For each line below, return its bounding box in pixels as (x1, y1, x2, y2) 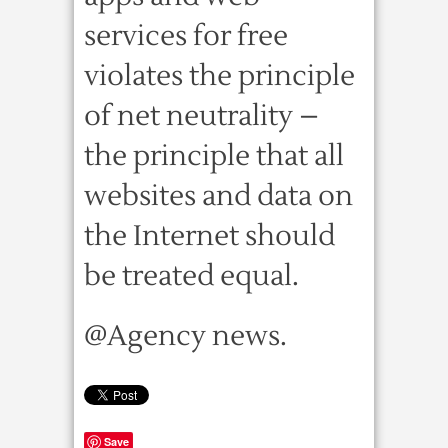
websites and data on (84, 178, 353, 214)
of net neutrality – (84, 98, 319, 134)
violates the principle (84, 58, 355, 94)
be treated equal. (84, 258, 299, 294)
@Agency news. (84, 318, 287, 354)
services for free (84, 18, 288, 54)
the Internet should (84, 218, 335, 254)
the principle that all (84, 138, 344, 174)
